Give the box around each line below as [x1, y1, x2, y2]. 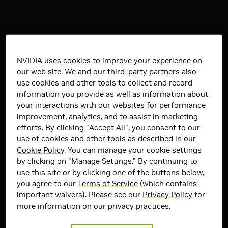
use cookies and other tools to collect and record [17, 78, 193, 88]
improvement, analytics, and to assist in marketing [17, 111, 198, 122]
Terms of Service [78, 179, 138, 189]
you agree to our [17, 179, 78, 189]
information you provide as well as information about [17, 89, 209, 99]
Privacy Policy [142, 190, 193, 200]
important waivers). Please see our [17, 190, 143, 200]
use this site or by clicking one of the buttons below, [17, 167, 205, 178]
